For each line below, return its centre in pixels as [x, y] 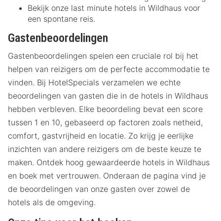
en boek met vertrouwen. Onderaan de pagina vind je [107, 176]
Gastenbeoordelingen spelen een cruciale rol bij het [103, 56]
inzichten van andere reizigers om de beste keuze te [105, 149]
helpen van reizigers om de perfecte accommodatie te [109, 69]
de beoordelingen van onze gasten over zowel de [99, 189]
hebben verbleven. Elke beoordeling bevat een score [105, 109]
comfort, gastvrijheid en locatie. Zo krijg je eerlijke [101, 136]
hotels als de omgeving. [52, 203]
